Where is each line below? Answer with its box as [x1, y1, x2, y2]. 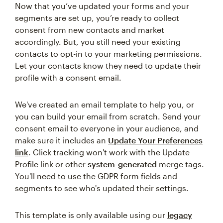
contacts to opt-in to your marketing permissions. [15, 49, 202, 58]
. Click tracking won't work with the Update [28, 147, 190, 157]
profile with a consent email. [15, 73, 121, 82]
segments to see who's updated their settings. [15, 183, 189, 193]
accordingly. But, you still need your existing [15, 37, 181, 46]
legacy [167, 210, 192, 220]
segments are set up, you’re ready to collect [15, 13, 179, 22]
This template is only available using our [15, 210, 167, 220]
